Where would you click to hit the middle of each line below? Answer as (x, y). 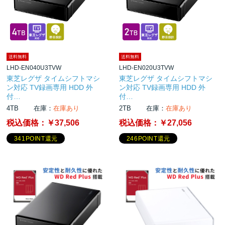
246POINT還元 (148, 138)
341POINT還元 (36, 138)
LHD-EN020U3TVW (147, 68)
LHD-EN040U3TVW (34, 68)
